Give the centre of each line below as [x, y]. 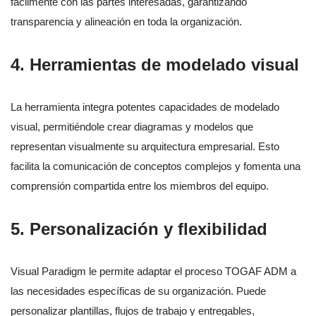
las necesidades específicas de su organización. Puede [138, 291]
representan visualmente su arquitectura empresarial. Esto [145, 147]
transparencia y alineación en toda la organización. [126, 22]
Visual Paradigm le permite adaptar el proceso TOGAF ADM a [153, 272]
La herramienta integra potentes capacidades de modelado [145, 107]
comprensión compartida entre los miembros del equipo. [140, 186]
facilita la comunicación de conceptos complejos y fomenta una [156, 166]
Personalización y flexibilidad [148, 229]
